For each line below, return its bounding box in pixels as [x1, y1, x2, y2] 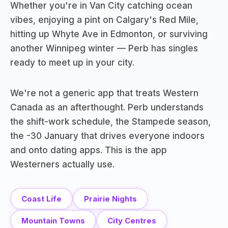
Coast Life [21, 194, 62, 204]
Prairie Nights [84, 194, 137, 204]
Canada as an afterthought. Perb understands [10, 102, 204, 112]
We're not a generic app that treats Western [10, 88, 198, 98]
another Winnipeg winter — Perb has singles [10, 43, 198, 53]
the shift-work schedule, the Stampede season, [10, 117, 211, 127]
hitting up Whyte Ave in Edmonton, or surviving [10, 29, 208, 39]
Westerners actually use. [10, 159, 115, 169]
